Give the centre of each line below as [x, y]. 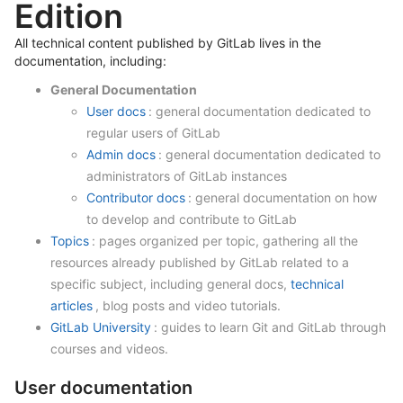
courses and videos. [109, 349]
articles [72, 305]
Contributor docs [136, 197]
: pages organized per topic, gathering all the [225, 241]
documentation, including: [90, 61]
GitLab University [101, 327]
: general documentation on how [282, 197]
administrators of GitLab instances [187, 176]
